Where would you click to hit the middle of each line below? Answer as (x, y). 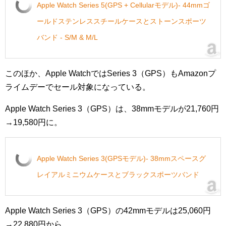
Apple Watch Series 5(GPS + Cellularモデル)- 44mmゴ (123, 5)
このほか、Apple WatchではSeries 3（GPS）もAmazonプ (110, 73)
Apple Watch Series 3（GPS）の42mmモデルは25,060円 (108, 211)
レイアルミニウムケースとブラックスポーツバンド (118, 175)
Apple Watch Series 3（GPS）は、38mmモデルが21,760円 (112, 109)
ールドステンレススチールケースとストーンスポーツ (122, 21)
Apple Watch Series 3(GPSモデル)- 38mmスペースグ (121, 158)
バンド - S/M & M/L (67, 37)
